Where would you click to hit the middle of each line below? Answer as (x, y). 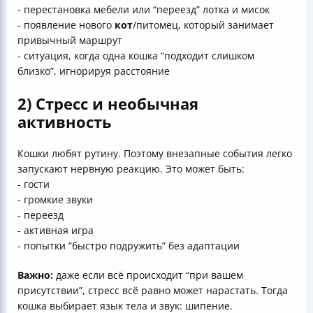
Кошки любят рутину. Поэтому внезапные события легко (155, 154)
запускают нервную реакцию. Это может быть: (131, 169)
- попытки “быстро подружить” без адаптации (129, 246)
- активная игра (56, 231)
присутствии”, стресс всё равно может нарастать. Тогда (153, 291)
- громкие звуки (55, 200)
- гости (34, 184)
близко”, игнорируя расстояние (94, 71)
